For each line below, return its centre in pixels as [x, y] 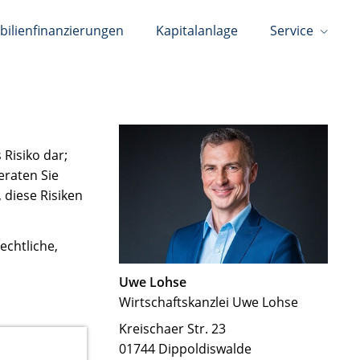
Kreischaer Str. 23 [172, 329]
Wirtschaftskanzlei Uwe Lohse [209, 303]
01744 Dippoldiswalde [185, 349]
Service [292, 31]
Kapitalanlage [197, 31]
